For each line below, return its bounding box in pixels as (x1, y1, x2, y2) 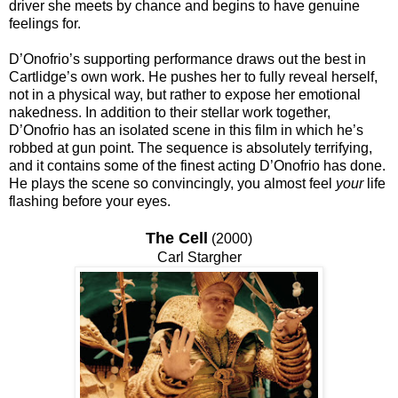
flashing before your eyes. (9, 193, 171, 209)
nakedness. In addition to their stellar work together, (9, 104, 330, 120)
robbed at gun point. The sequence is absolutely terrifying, (9, 139, 372, 155)
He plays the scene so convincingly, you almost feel (9, 175, 336, 191)
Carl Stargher (156, 249, 242, 265)
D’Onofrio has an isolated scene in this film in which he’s (9, 122, 363, 138)
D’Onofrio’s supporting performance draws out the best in (9, 51, 366, 67)
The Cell (146, 228, 208, 247)
